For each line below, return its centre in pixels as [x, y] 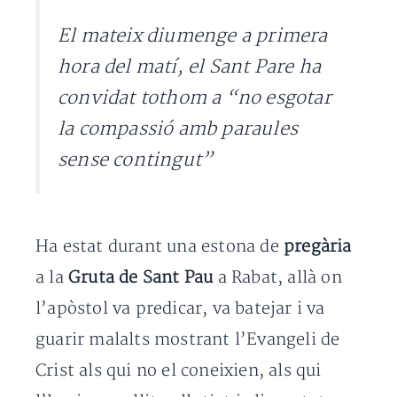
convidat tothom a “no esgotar [195, 98]
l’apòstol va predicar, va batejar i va [180, 308]
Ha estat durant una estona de [160, 246]
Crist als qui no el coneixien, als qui [179, 370]
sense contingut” [136, 160]
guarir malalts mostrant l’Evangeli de [188, 339]
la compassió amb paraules [178, 129]
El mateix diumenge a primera [193, 36]
